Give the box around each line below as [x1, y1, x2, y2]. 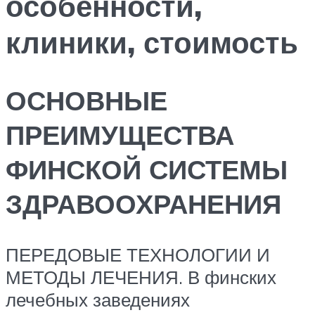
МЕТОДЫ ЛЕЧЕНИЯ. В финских [6, 265, 276, 288]
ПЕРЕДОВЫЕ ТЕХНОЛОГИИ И [6, 243, 270, 266]
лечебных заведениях [6, 288, 190, 311]
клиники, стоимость [6, 24, 298, 61]
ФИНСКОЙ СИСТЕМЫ [6, 152, 288, 187]
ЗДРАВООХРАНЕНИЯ [6, 186, 281, 221]
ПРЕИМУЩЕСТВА [6, 117, 234, 153]
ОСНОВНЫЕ [6, 83, 167, 118]
